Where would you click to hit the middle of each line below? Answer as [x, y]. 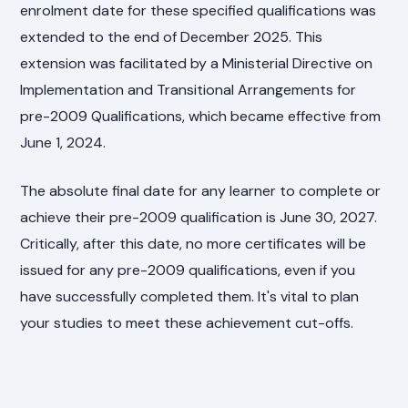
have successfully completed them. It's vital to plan [190, 296]
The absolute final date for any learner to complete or [201, 190]
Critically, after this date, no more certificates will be [194, 243]
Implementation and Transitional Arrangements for [189, 89]
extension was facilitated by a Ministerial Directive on [197, 63]
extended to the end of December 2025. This [172, 36]
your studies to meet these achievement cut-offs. [187, 322]
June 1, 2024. [63, 142]
